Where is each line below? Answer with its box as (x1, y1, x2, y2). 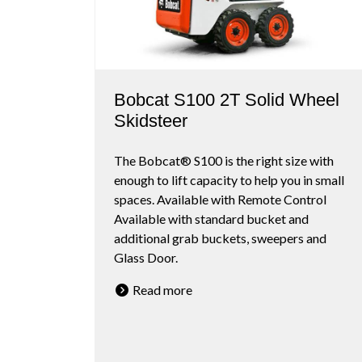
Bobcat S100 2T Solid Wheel (114, 90, 339, 111)
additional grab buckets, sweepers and (114, 230, 326, 246)
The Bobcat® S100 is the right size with (114, 153, 334, 169)
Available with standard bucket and (114, 211, 309, 227)
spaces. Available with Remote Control (114, 192, 326, 208)
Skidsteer (114, 111, 187, 132)
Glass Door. (114, 250, 178, 266)
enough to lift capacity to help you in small (114, 172, 344, 188)
